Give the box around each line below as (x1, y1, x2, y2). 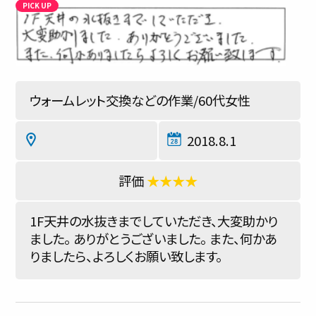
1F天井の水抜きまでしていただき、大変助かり (30, 212, 278, 230)
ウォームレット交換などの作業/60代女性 (30, 91, 250, 109)
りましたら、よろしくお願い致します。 (30, 247, 222, 265)
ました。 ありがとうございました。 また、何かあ (30, 229, 276, 248)
